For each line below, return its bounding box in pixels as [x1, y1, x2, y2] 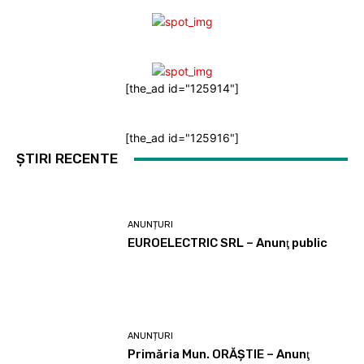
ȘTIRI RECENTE [16, 150, 118, 167]
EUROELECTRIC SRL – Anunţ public [128, 236, 328, 251]
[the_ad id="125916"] [125, 131, 239, 145]
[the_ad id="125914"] [125, 81, 239, 96]
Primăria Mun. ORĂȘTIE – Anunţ [128, 347, 310, 362]
